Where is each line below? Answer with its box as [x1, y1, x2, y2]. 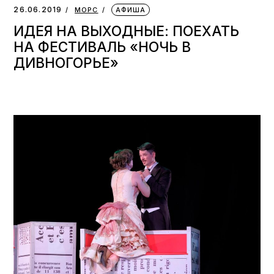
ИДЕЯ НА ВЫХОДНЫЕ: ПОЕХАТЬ [13, 23, 240, 40]
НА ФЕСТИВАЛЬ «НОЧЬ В [13, 39, 191, 56]
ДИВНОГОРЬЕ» [13, 54, 119, 72]
